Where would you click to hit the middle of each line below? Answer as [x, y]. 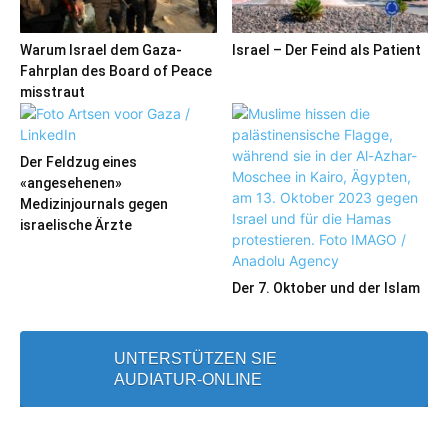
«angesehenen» [71, 182]
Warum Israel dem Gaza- [101, 49]
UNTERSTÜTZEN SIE [195, 358]
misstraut [52, 91]
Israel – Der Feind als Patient [326, 49]
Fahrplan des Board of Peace [116, 70]
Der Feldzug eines [78, 161]
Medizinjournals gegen [94, 203]
